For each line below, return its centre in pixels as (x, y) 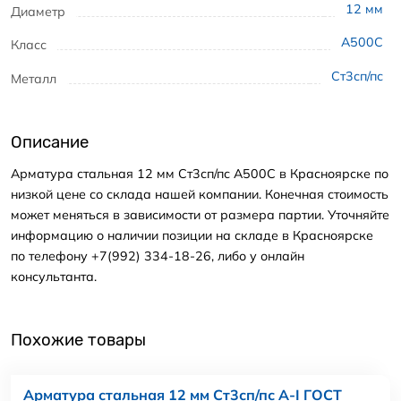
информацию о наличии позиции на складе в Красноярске (192, 235)
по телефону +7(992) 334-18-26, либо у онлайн (158, 256)
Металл (34, 78)
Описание (50, 143)
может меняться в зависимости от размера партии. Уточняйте (200, 214)
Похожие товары (78, 341)
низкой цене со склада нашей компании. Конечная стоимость (200, 194)
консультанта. (54, 276)
